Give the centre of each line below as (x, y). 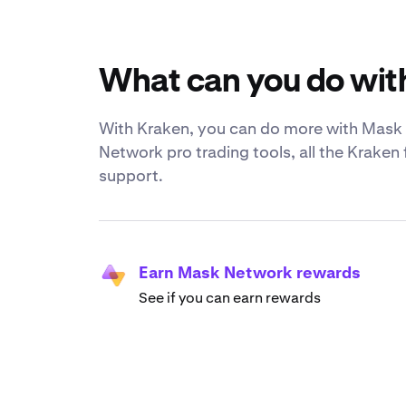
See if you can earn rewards (230, 298)
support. (131, 176)
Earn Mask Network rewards (250, 273)
